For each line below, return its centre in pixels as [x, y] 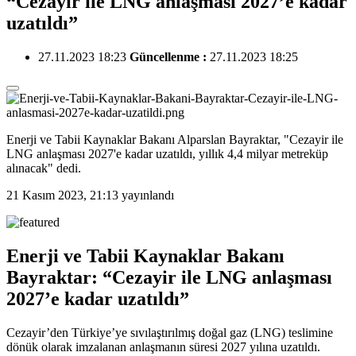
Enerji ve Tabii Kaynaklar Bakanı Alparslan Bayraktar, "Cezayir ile [175, 139]
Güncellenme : [170, 56]
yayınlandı [146, 195]
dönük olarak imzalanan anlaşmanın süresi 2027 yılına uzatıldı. [163, 346]
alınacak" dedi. [44, 168]
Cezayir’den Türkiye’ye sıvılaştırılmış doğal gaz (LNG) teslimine [170, 332]
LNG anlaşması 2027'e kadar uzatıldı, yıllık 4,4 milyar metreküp [167, 153]
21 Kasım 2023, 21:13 [62, 195]
